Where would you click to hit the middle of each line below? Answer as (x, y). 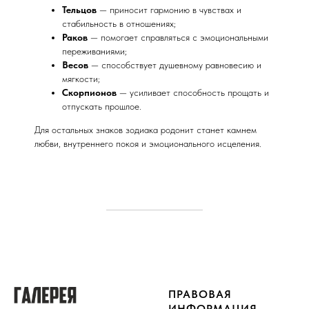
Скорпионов (89, 92)
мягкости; (81, 79)
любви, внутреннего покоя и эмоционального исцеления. (148, 143)
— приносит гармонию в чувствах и (169, 10)
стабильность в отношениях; (119, 23)
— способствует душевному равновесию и (175, 65)
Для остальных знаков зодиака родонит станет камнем (146, 130)
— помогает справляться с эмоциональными (178, 37)
